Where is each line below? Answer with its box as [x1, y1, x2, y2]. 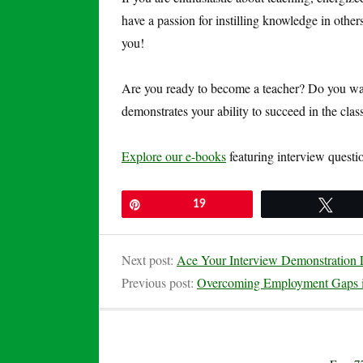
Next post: [122, 250, 177, 268]
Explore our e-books [122, 147, 226, 164]
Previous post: [122, 273, 197, 291]
